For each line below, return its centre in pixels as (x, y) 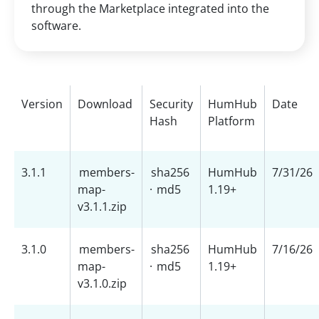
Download (105, 104)
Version (42, 104)
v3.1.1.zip (102, 206)
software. (56, 26)
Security (171, 104)
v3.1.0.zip (102, 283)
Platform (231, 121)
